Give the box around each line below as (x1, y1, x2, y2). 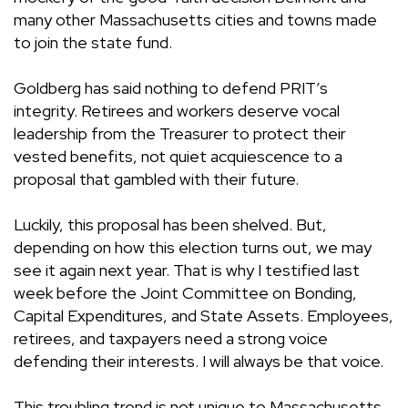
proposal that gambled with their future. (14, 168, 299, 190)
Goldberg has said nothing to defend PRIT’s (14, 77, 328, 99)
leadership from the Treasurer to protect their (14, 123, 346, 145)
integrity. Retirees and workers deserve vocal (14, 100, 340, 122)
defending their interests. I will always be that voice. (14, 351, 383, 372)
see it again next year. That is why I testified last (14, 260, 360, 281)
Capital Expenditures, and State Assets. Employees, (14, 305, 393, 327)
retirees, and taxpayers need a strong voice (14, 328, 328, 350)
